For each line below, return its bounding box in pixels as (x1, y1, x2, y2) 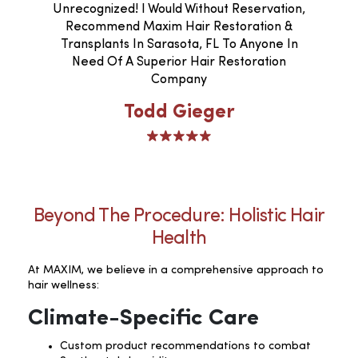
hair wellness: (28, 279, 99, 291)
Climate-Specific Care (28, 307, 259, 330)
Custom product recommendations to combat (60, 340, 311, 352)
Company (151, 73, 207, 86)
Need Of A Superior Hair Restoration (72, 55, 286, 69)
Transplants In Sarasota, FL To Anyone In (60, 38, 298, 51)
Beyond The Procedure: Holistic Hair (33, 206, 324, 226)
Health (151, 229, 207, 249)
